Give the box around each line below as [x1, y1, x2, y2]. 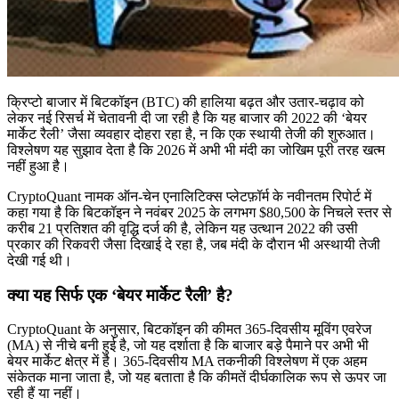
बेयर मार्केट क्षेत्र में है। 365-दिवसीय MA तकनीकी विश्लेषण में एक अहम [7, 354, 367, 370]
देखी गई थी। [7, 252, 72, 268]
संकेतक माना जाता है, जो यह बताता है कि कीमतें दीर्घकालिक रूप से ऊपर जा [7, 370, 387, 386]
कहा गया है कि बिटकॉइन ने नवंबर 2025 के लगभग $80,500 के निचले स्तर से [7, 204, 392, 220]
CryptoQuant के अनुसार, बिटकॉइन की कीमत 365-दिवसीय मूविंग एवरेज [7, 322, 371, 338]
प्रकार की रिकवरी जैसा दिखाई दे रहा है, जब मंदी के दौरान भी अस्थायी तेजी [7, 236, 380, 252]
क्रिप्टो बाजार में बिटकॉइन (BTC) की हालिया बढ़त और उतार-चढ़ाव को [7, 94, 364, 110]
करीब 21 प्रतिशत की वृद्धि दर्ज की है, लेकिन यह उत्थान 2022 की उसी [7, 220, 358, 236]
